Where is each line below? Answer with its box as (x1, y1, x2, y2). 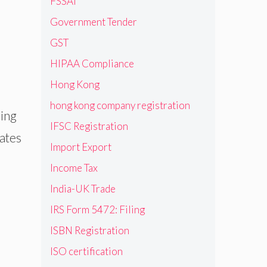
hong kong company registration (49, 99, 190, 112)
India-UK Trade (49, 182, 116, 195)
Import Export (49, 141, 111, 154)
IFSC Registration (49, 120, 128, 133)
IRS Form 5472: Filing (49, 203, 145, 216)
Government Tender (49, 15, 137, 29)
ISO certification (49, 245, 123, 258)
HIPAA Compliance (49, 57, 134, 70)
